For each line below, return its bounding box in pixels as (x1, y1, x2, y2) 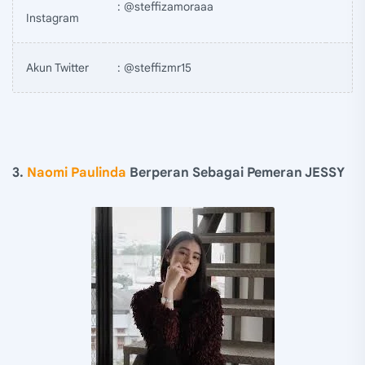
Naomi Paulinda (27, 164, 126, 181)
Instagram (26, 10, 79, 25)
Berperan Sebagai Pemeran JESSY (126, 164, 345, 181)
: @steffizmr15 (117, 59, 191, 75)
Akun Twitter (26, 59, 89, 75)
